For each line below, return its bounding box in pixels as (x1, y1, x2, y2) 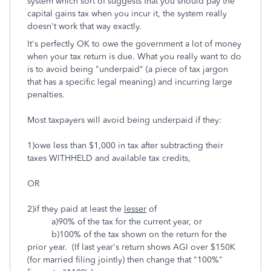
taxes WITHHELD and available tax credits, (27, 153, 191, 163)
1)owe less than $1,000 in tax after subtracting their (27, 140, 223, 151)
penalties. (27, 90, 65, 100)
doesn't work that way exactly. (27, 21, 144, 31)
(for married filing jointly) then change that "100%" (27, 255, 223, 265)
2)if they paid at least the (27, 204, 124, 214)
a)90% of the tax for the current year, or (27, 217, 202, 227)
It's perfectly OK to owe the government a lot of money (27, 39, 241, 49)
